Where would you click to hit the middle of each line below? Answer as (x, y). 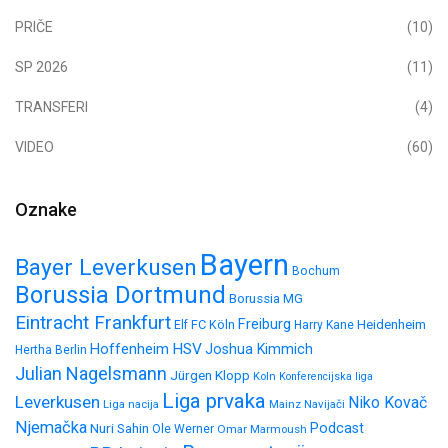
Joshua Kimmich (259, 348)
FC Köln (213, 324)
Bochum (316, 270)
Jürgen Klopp (210, 374)
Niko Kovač (387, 402)
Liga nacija (131, 403)
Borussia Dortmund (120, 294)
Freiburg (264, 324)
